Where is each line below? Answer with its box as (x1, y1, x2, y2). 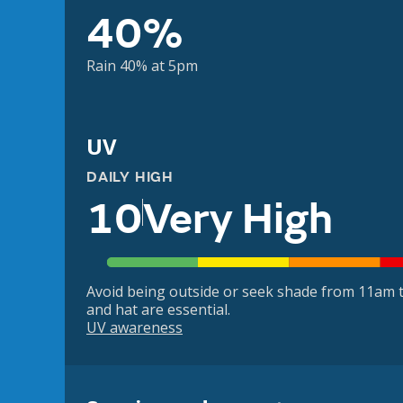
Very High (143, 193, 333, 246)
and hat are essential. (86, 300, 230, 320)
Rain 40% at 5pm (86, 56, 198, 76)
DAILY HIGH (86, 168, 174, 186)
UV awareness (86, 318, 183, 338)
